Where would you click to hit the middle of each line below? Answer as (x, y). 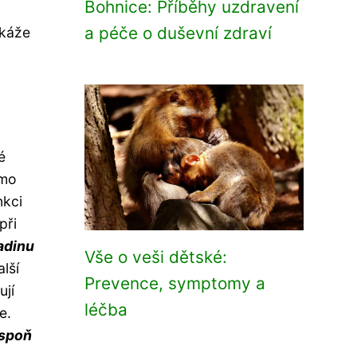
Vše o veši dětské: (156, 257)
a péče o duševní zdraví (178, 33)
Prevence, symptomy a (175, 283)
